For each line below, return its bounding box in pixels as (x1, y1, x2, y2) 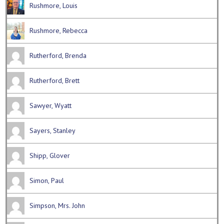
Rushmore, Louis (29, 1, 78, 10)
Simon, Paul (29, 176, 64, 185)
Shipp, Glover (29, 151, 70, 160)
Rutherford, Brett (29, 76, 80, 85)
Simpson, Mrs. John (29, 201, 85, 210)
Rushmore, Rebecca (29, 26, 88, 35)
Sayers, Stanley (29, 126, 76, 135)
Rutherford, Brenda (29, 51, 87, 60)
